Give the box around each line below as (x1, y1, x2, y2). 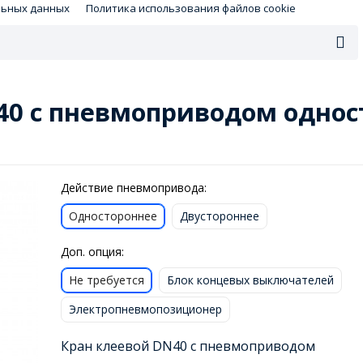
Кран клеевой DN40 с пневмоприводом (60, 337, 315, 356)
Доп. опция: (60, 243, 124, 259)
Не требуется (68, 271, 144, 288)
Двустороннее (179, 207, 259, 224)
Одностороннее (68, 207, 157, 224)
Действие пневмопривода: (60, 179, 207, 195)
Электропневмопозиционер (68, 301, 222, 317)
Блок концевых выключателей (166, 271, 334, 288)
